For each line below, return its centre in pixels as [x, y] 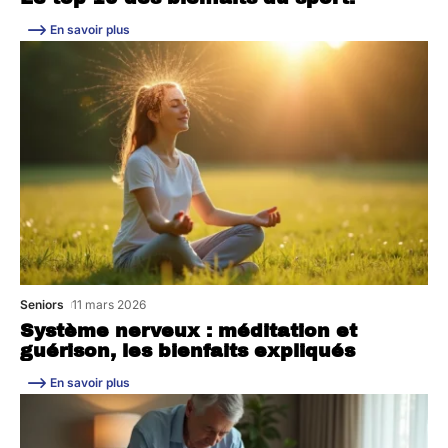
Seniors [42, 305]
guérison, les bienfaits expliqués [187, 351]
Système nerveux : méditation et [188, 331]
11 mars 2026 [109, 305]
